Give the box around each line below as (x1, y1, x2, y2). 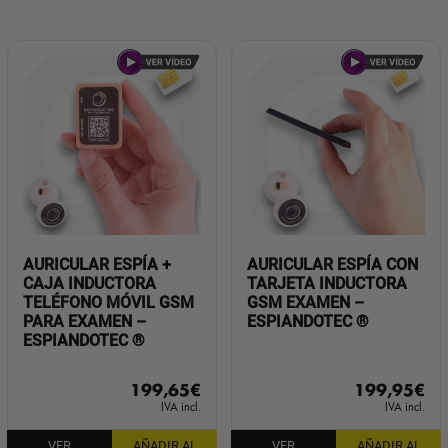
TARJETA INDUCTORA (246, 273, 407, 293)
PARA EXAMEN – (22, 311, 146, 331)
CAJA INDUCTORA (22, 273, 156, 293)
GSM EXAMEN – (246, 292, 364, 312)
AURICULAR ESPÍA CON (246, 254, 418, 274)
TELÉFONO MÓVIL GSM (22, 292, 194, 312)
